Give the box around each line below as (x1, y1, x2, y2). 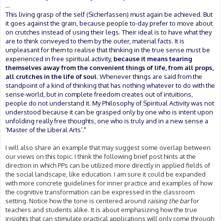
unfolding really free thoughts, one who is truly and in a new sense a (5, 116, 208, 125)
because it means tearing (113, 54, 192, 63)
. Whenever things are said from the (97, 72, 202, 80)
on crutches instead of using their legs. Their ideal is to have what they (5, 28, 212, 36)
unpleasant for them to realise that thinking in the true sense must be (5, 45, 210, 54)
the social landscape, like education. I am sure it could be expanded (5, 170, 206, 178)
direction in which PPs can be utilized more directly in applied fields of (5, 161, 210, 169)
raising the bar (147, 196, 189, 205)
